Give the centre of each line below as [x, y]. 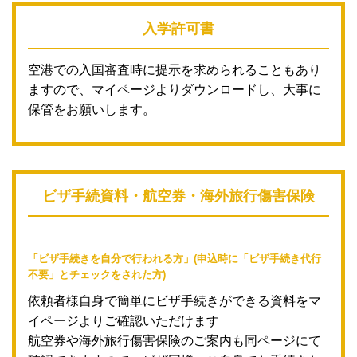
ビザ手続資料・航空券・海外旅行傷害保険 [178, 196]
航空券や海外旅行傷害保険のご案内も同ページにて [175, 341]
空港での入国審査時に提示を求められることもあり [175, 70]
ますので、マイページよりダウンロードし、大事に [175, 90]
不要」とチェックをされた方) [97, 275]
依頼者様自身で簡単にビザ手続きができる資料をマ [175, 301]
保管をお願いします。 [92, 110]
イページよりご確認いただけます [124, 321]
